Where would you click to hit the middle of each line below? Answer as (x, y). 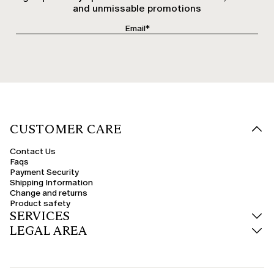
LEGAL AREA (49, 230)
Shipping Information (51, 182)
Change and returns (49, 193)
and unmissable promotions (137, 8)
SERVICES (40, 216)
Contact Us (33, 151)
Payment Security (44, 172)
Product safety (40, 203)
